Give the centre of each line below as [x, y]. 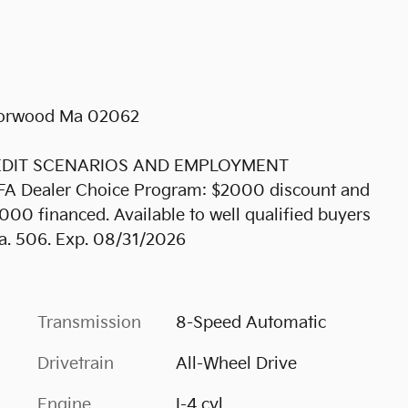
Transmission [89, 323]
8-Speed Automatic [250, 323]
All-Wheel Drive [236, 364]
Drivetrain [76, 364]
